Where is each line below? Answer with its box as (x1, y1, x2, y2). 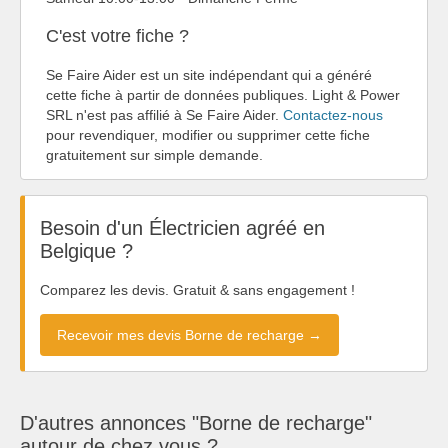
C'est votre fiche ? (46, 25, 189, 46)
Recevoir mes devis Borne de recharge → (57, 326, 322, 343)
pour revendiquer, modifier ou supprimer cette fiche (46, 126, 370, 143)
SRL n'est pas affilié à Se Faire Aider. (46, 106, 283, 123)
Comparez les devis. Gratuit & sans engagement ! (40, 281, 355, 298)
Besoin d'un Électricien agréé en (40, 217, 325, 240)
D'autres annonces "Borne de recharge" (20, 411, 372, 434)
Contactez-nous (283, 106, 383, 123)
